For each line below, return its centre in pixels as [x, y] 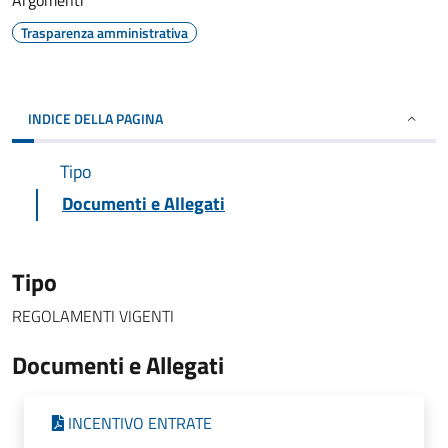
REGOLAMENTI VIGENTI [93, 316]
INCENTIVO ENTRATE [140, 423]
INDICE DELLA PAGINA [95, 118]
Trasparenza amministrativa [104, 32]
